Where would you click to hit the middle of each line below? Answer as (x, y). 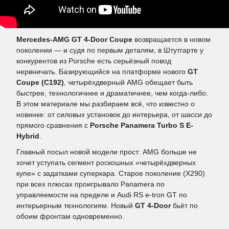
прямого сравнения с (53, 125)
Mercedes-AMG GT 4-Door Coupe (74, 40)
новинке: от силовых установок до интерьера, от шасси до (114, 115)
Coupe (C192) (40, 83)
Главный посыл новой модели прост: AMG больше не (107, 152)
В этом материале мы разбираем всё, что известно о (106, 104)
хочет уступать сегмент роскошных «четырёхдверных (106, 163)
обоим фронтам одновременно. (70, 216)
